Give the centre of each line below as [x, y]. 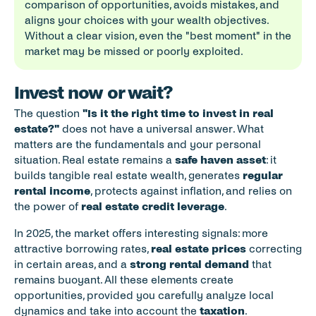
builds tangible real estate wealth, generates [128, 175]
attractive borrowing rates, [83, 249]
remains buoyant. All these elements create [124, 280]
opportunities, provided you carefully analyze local [144, 295]
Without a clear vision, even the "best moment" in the [158, 36]
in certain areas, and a [72, 264]
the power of [48, 206]
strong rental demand [189, 264]
